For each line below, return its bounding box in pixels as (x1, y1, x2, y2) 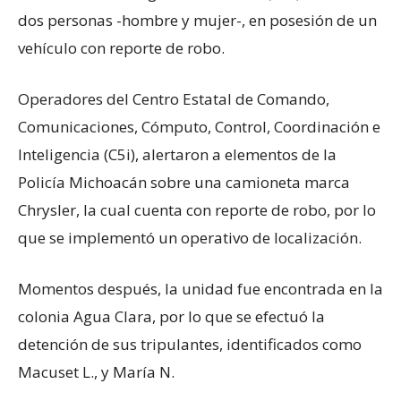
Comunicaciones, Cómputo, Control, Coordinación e (18, 115, 380, 137)
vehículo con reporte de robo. (18, 37, 225, 58)
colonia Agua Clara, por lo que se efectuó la (18, 305, 325, 327)
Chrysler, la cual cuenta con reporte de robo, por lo (18, 199, 376, 220)
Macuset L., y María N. (18, 361, 175, 382)
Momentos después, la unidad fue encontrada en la (18, 277, 383, 299)
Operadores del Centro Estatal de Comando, (18, 88, 329, 109)
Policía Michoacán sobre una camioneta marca (18, 171, 350, 192)
